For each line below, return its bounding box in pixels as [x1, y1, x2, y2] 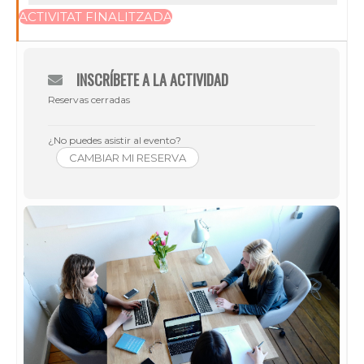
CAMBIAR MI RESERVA [69, 150, 186, 164]
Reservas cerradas [48, 93, 130, 106]
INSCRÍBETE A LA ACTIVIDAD [76, 68, 228, 90]
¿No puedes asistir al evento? [48, 133, 181, 146]
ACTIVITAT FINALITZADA [19, 8, 172, 24]
